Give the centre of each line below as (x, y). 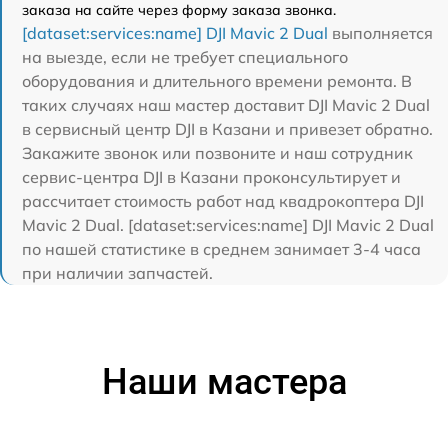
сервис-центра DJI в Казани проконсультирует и (211, 177)
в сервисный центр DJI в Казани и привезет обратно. (227, 129)
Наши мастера (224, 382)
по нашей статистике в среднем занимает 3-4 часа (221, 249)
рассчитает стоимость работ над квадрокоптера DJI (223, 201)
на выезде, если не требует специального (185, 57)
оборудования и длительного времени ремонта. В (217, 81)
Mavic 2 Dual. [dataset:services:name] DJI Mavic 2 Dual (228, 225)
